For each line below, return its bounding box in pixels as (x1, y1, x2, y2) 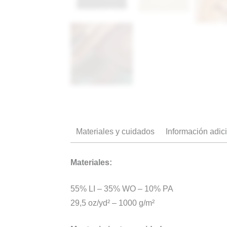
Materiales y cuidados (76, 127, 155, 136)
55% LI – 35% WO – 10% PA (70, 184, 174, 194)
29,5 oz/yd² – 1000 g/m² (70, 199, 155, 208)
